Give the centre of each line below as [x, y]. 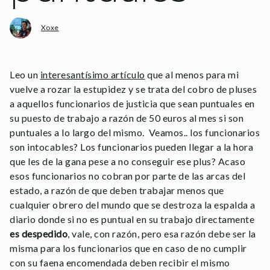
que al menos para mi [192, 74]
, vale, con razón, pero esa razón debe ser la [162, 234]
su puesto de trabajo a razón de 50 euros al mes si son [127, 118]
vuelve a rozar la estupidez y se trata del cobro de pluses [133, 89]
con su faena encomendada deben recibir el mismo [120, 262]
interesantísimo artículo [93, 74]
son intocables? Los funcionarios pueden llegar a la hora [131, 147]
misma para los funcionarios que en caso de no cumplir [128, 248]
